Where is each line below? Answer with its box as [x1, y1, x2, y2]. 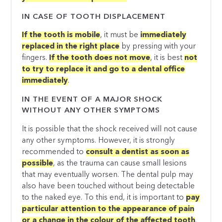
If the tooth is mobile [22, 31, 101, 40]
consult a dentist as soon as [86, 148, 190, 156]
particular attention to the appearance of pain [22, 205, 195, 213]
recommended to [22, 148, 86, 156]
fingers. [22, 54, 50, 62]
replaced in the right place [22, 43, 120, 51]
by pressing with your [119, 43, 196, 51]
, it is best [150, 54, 185, 62]
